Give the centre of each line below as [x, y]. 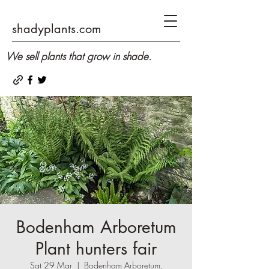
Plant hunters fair [96, 249]
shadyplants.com [56, 29]
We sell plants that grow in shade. [79, 56]
